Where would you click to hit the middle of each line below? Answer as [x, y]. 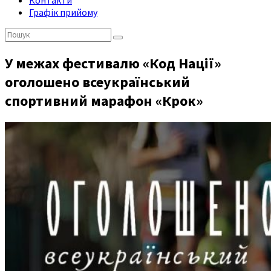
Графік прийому [63, 12]
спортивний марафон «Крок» [104, 100]
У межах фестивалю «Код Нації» [113, 63]
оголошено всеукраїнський [97, 82]
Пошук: [19, 33]
